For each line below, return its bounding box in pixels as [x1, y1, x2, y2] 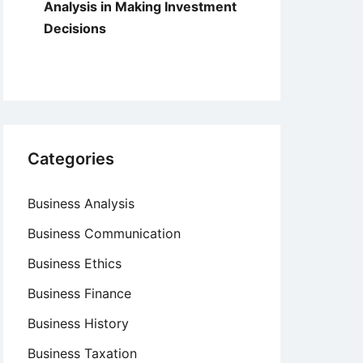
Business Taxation [28, 345, 137, 361]
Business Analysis [28, 195, 135, 211]
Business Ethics [28, 255, 122, 271]
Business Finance [28, 285, 131, 301]
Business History [28, 315, 129, 331]
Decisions [44, 20, 106, 36]
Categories [28, 149, 114, 169]
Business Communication [28, 225, 181, 241]
